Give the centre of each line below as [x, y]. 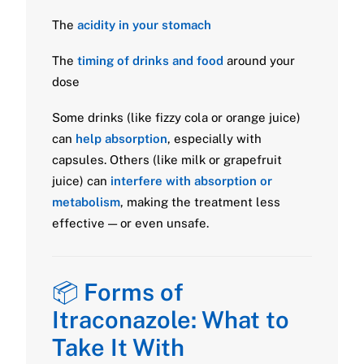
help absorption [121, 139]
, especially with [214, 139]
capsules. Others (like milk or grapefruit [167, 160]
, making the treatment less [200, 202]
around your [259, 61]
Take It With [118, 347]
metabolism [86, 202]
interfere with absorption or [191, 181]
